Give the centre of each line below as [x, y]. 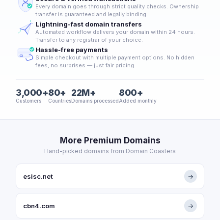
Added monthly [138, 101]
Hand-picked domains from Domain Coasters [110, 151]
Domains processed [95, 101]
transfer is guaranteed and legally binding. [92, 14]
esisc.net [38, 176]
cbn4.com [39, 206]
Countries [60, 101]
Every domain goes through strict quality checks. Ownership [117, 6]
